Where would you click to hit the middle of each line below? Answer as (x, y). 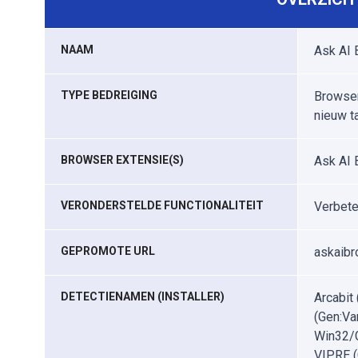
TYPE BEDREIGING (109, 95)
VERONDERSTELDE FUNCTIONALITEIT (162, 205)
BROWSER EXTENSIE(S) (122, 160)
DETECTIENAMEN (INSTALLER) (143, 296)
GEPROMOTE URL (108, 251)
